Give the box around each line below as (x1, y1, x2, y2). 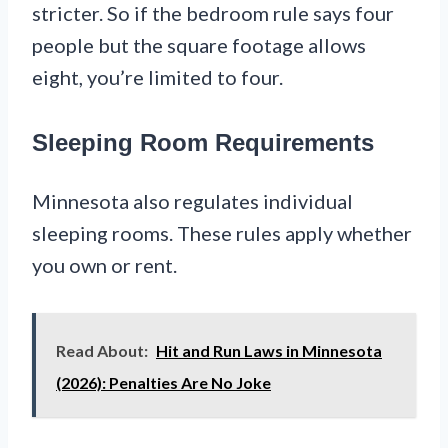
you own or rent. (32, 253, 177, 278)
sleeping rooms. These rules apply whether (32, 221, 412, 246)
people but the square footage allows (32, 33, 366, 58)
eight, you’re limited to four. (32, 65, 283, 90)
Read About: (56, 341, 148, 361)
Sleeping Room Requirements (32, 129, 374, 157)
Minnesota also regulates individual (32, 189, 353, 214)
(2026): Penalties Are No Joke (56, 373, 271, 393)
